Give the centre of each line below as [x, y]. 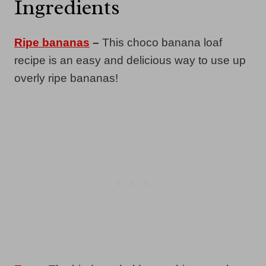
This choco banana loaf [162, 42]
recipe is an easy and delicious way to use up [130, 60]
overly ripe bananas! [66, 78]
